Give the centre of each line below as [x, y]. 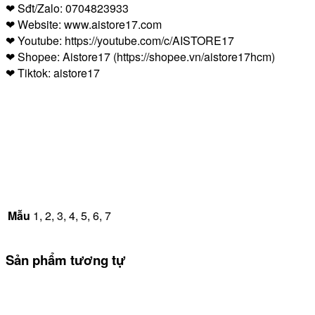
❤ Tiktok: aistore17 [53, 73]
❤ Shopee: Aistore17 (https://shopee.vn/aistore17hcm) [140, 57]
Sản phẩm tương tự [65, 260]
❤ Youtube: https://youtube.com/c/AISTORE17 [120, 41]
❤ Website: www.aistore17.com [84, 25]
